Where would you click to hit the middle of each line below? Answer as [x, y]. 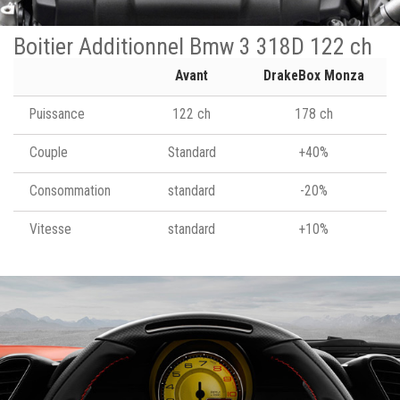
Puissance [57, 114]
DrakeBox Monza [313, 75]
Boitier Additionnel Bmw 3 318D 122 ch [193, 46]
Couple [49, 152]
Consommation [70, 191]
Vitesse [50, 229]
